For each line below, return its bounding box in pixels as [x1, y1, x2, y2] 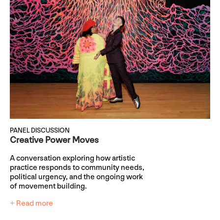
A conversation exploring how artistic [10, 154, 135, 164]
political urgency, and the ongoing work [10, 172, 143, 182]
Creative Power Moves [10, 135, 99, 146]
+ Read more [10, 199, 53, 209]
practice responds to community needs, [10, 163, 144, 173]
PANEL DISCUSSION [10, 126, 70, 135]
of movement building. [10, 182, 87, 192]
